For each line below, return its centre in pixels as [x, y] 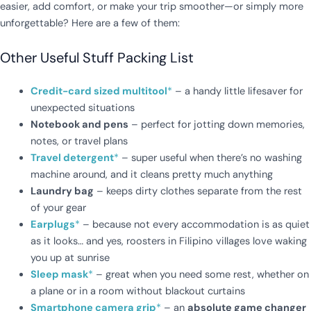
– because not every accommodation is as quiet [194, 225]
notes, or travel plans [79, 142]
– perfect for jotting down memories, [216, 125]
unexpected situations [82, 108]
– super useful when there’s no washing [210, 158]
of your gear [58, 208]
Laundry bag [62, 192]
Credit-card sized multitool [99, 92]
